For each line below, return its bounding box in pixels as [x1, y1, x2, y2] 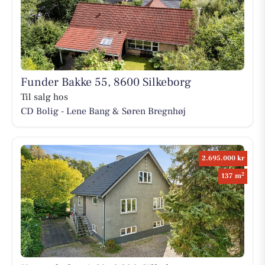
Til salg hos [20, 91, 68, 103]
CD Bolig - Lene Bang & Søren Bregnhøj [20, 105, 186, 117]
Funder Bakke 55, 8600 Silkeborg [20, 74, 191, 90]
